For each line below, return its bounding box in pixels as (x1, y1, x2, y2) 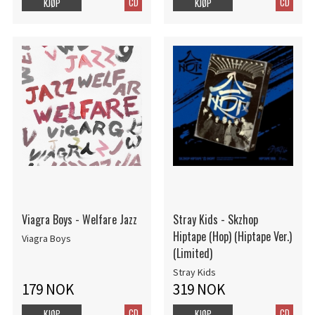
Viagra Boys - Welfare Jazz (21, 210, 137, 228)
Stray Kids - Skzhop (172, 210, 258, 228)
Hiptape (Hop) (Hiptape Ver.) (172, 227, 292, 245)
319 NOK (172, 280, 225, 300)
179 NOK (21, 280, 74, 300)
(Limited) (172, 244, 212, 262)
